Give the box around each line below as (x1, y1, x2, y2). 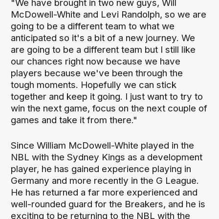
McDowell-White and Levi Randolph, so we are (11, 9, 207, 21)
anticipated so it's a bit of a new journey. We (11, 32, 196, 44)
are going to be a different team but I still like (11, 44, 196, 56)
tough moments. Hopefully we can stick (11, 79, 177, 91)
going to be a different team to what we (11, 21, 175, 32)
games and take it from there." (11, 114, 138, 126)
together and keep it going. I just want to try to (11, 91, 203, 103)
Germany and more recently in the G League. (11, 175, 199, 187)
